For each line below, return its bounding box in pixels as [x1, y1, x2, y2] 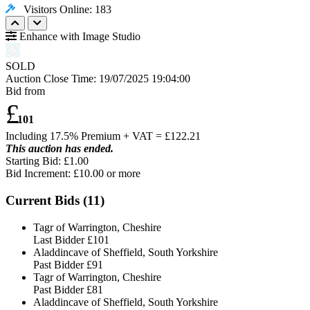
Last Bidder [33, 233, 87, 246]
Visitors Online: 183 [15, 3, 111, 16]
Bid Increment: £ [6, 167, 79, 180]
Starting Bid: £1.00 [6, 155, 89, 167]
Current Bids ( [6, 193, 87, 208]
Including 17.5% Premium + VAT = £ [6, 130, 170, 143]
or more [104, 167, 140, 180]
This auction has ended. [6, 143, 113, 155]
